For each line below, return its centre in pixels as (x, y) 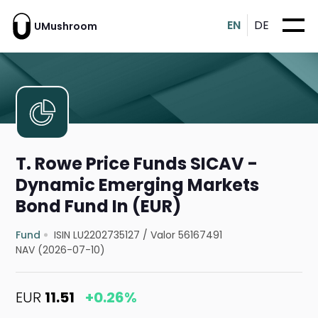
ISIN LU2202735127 (97, 235)
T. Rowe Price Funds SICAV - (137, 164)
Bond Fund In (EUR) (99, 207)
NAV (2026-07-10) (61, 250)
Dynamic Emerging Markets (138, 185)
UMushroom (66, 26)
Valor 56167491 (187, 235)
